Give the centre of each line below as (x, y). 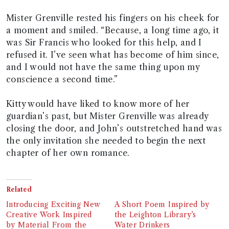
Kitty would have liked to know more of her (98, 104)
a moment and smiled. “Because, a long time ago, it (112, 30)
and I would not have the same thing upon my (103, 67)
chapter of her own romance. (68, 153)
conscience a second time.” (62, 79)
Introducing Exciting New (53, 204)
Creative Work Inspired (49, 215)
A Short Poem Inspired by (162, 204)
